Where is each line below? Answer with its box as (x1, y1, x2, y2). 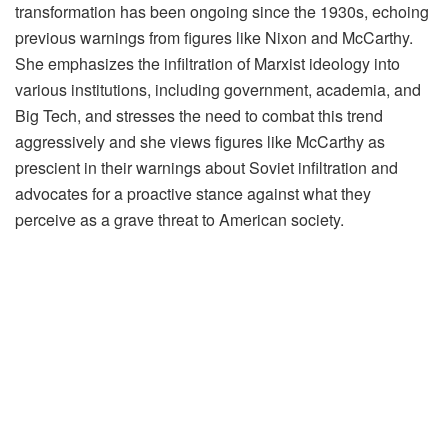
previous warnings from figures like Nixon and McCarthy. (15, 26, 413, 50)
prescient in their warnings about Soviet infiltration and (15, 156, 398, 180)
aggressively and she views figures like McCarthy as (15, 130, 385, 154)
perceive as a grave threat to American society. (15, 208, 344, 232)
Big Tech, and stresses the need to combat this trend (15, 104, 383, 128)
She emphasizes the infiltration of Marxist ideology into (15, 52, 400, 76)
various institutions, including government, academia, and (15, 78, 421, 102)
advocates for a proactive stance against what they (15, 182, 371, 206)
